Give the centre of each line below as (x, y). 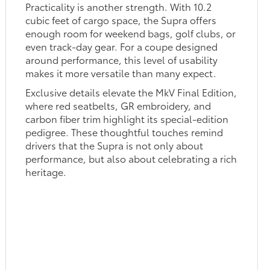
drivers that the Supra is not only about (115, 145)
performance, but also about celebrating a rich (131, 159)
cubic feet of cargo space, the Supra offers (121, 20)
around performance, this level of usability (122, 60)
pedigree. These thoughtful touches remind (124, 132)
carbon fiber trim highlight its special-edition (127, 119)
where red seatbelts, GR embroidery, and (118, 105)
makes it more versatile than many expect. (121, 73)
